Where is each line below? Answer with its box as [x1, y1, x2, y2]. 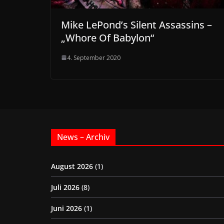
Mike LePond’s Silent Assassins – [61, 17, 212, 31]
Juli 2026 [51, 182, 79, 192]
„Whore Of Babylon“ [61, 30, 154, 44]
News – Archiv [57, 131, 109, 142]
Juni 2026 [51, 203, 82, 213]
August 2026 [51, 161, 93, 171]
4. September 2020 [67, 53, 120, 62]
